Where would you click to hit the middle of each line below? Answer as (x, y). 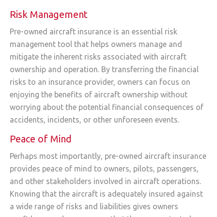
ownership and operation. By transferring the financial (104, 69)
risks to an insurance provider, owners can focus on (100, 82)
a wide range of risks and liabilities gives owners (94, 207)
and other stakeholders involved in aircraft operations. (105, 181)
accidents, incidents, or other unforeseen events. (94, 119)
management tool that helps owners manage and (96, 44)
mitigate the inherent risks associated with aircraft (98, 56)
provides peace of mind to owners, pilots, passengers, (104, 169)
